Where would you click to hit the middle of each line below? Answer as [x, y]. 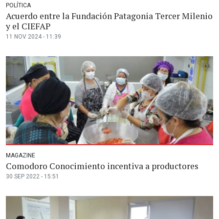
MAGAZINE [21, 155]
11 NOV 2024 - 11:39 [33, 37]
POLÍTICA [18, 5]
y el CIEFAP [28, 26]
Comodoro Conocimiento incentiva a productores [102, 166]
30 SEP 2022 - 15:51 [33, 176]
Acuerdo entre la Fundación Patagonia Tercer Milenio [109, 16]
